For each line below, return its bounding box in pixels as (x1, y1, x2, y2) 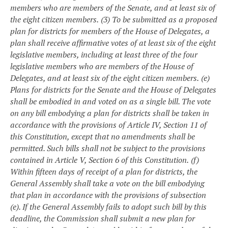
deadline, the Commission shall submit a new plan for (10, 212, 195, 224)
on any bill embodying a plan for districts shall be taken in (10, 107, 209, 119)
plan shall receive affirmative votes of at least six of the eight (10, 37, 216, 48)
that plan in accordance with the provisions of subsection (10, 189, 206, 201)
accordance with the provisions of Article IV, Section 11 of (10, 119, 207, 130)
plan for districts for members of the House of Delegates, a (10, 25, 210, 37)
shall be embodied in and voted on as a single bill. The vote (10, 95, 211, 107)
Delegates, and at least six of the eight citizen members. (10, 72, 199, 83)
